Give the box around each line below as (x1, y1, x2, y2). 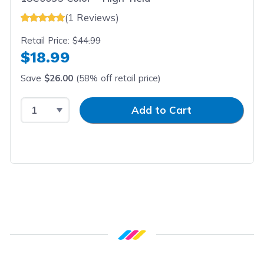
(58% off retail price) (73, 72, 161, 84)
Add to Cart (131, 104, 192, 116)
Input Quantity (69, 97, 140, 110)
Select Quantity (20, 97, 97, 110)
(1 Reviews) (65, 11, 120, 24)
